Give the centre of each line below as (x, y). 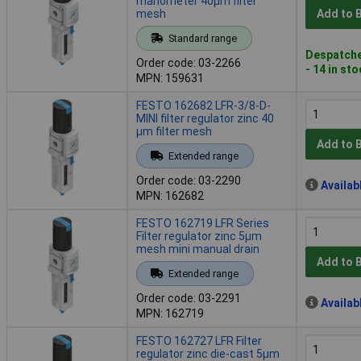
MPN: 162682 (170, 195)
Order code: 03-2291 (189, 298)
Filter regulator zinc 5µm (199, 236)
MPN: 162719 (170, 313)
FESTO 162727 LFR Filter (199, 340)
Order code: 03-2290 (189, 180)
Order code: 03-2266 (189, 62)
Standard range (202, 38)
